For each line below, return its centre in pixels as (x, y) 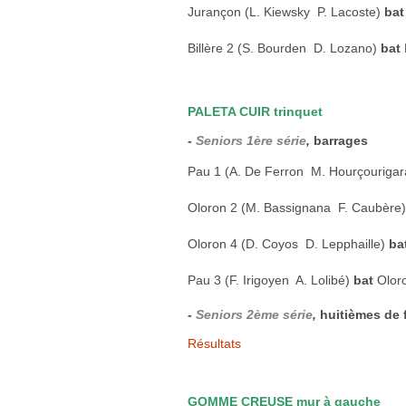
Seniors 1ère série (251, 140)
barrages (339, 140)
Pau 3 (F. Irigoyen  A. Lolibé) (271, 280)
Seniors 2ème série (252, 314)
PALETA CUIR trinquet (255, 111)
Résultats (214, 343)
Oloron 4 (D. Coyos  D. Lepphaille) (288, 244)
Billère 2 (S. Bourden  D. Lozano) (284, 48)
